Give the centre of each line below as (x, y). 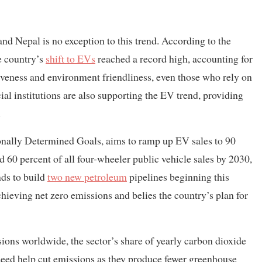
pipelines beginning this (178, 176)
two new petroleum (87, 176)
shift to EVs (70, 58)
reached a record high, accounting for (174, 58)
